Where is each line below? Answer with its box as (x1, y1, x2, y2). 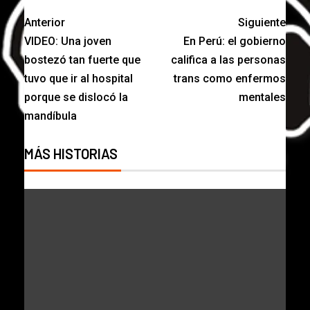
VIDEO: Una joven (24, 34, 111, 48)
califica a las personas (171, 53, 286, 66)
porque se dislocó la (24, 90, 128, 104)
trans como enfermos (174, 71, 286, 85)
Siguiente (238, 15, 286, 29)
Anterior (24, 15, 65, 29)
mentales (239, 90, 286, 104)
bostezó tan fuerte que (24, 53, 140, 66)
